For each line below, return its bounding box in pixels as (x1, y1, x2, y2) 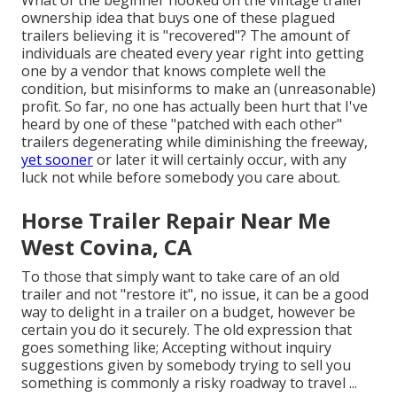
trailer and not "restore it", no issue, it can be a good (21, 284, 369, 304)
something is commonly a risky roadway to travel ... (21, 372, 357, 393)
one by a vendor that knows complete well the (21, 60, 326, 81)
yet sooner (21, 149, 93, 169)
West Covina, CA (21, 231, 192, 261)
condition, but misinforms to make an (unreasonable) (21, 78, 376, 98)
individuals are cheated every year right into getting (21, 43, 364, 63)
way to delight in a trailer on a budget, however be (21, 301, 355, 322)
